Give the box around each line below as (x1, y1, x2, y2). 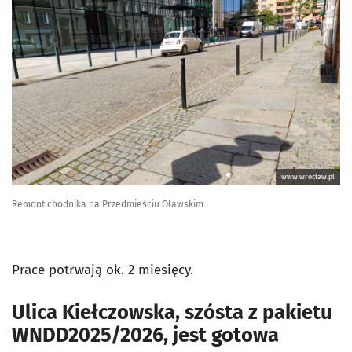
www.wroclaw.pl (281, 172, 335, 181)
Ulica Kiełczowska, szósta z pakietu (12, 299, 332, 324)
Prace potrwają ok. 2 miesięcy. (12, 261, 193, 278)
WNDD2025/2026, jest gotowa (12, 322, 279, 347)
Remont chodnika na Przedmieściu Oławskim (12, 198, 203, 210)
